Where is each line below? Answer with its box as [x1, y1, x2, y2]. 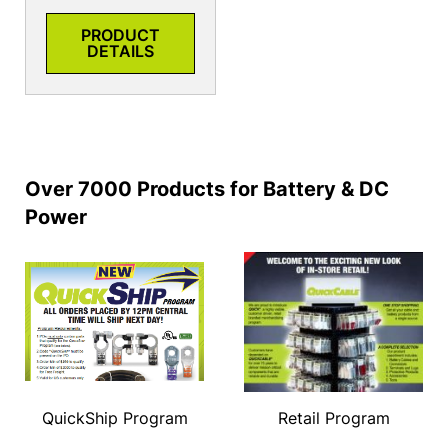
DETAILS [87, 41, 155, 62]
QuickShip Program [41, 408, 188, 429]
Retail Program [277, 408, 390, 429]
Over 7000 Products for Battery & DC [25, 176, 389, 201]
